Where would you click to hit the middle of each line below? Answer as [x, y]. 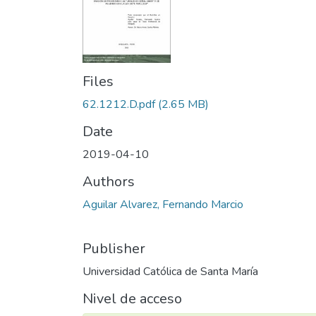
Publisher [114, 248]
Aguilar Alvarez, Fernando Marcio [163, 204]
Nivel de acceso [132, 298]
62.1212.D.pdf [119, 104]
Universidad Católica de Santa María [170, 271]
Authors [109, 181]
